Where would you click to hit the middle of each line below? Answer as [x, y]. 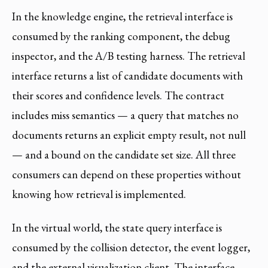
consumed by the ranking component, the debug [121, 36]
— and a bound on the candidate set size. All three [124, 155]
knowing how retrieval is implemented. [99, 194]
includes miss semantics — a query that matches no [125, 115]
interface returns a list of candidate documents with [127, 76]
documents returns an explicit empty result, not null [129, 135]
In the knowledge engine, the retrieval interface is [122, 17]
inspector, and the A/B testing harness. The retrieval [129, 56]
